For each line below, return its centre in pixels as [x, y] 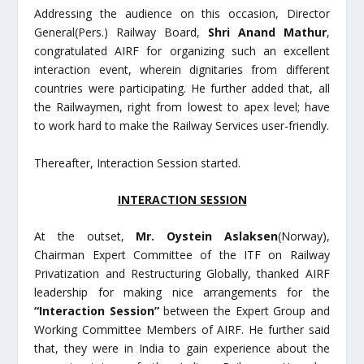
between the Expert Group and [244, 311]
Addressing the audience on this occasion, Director [182, 14]
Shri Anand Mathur [267, 32]
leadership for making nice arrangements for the [182, 292]
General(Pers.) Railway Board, [121, 32]
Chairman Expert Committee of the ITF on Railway [182, 255]
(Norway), [303, 236]
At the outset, [85, 236]
